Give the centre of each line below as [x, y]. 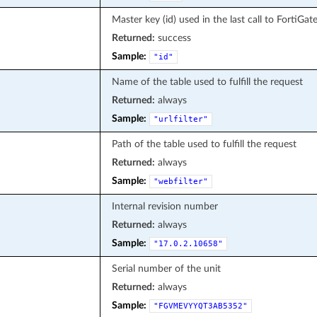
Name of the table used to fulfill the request [207, 81]
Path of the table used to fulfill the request [204, 144]
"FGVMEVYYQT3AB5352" [200, 306]
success [173, 38]
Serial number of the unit [166, 268]
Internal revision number [165, 206]
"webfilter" [180, 181]
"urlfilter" [180, 119]
